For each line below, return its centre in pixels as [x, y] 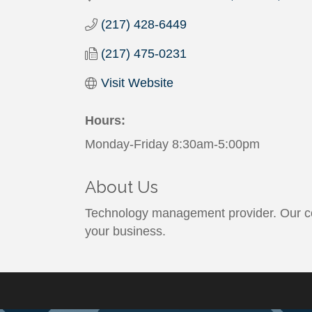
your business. [125, 232]
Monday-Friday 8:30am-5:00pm [172, 145]
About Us [122, 187]
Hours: [105, 121]
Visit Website [137, 83]
